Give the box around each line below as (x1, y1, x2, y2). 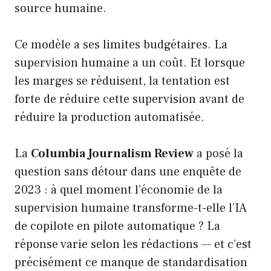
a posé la (194, 146, 243, 162)
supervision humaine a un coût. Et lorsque (15, 55, 245, 71)
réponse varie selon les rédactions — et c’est (15, 237, 252, 253)
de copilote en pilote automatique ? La (15, 218, 220, 235)
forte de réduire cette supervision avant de (15, 91, 244, 108)
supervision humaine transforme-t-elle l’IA (15, 200, 247, 217)
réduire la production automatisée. (15, 109, 204, 126)
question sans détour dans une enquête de (15, 164, 241, 180)
